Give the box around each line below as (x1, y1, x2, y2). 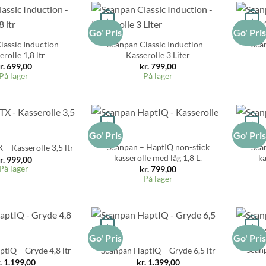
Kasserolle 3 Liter (126, 49, 191, 60)
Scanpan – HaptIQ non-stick (106, 141, 210, 152)
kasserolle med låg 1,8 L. (114, 152, 202, 163)
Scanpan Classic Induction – (106, 39, 210, 49)
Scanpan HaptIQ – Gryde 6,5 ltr (100, 245, 216, 256)
